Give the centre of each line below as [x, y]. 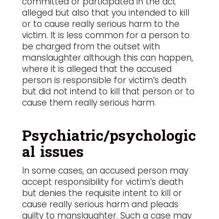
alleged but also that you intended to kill [105, 13]
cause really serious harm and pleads [100, 204]
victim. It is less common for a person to [106, 35]
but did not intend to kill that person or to [108, 91]
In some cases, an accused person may [105, 171]
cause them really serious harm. [89, 103]
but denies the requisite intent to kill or [102, 193]
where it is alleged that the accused [97, 69]
